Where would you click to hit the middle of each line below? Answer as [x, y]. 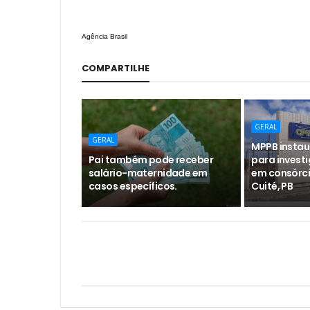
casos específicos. [133, 186]
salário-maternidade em [148, 173]
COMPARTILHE [116, 68]
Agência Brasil [106, 36]
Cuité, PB [272, 186]
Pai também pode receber [151, 160]
